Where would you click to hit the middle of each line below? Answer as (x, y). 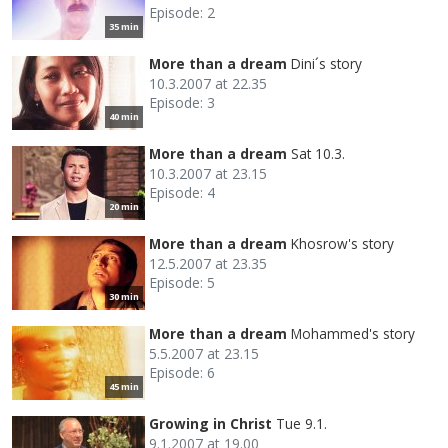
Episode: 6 (182, 372)
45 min (124, 386)
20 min (124, 206)
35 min (124, 26)
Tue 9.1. (301, 423)
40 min (124, 116)
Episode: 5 (182, 282)
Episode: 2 (182, 12)
